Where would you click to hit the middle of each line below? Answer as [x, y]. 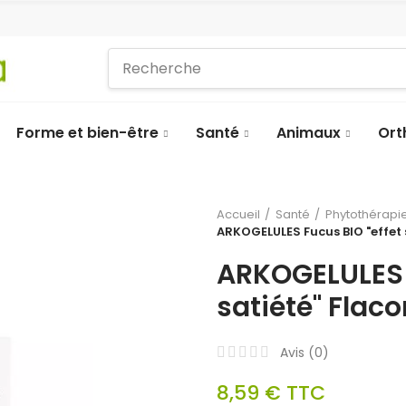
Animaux [309, 132]
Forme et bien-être [87, 132]
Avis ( [297, 352]
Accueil [238, 214]
